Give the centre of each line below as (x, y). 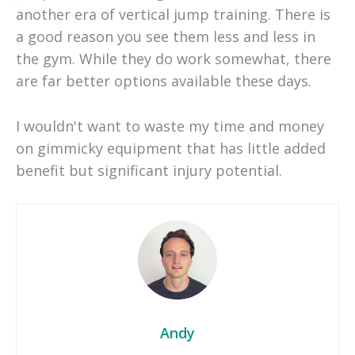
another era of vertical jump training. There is (173, 14)
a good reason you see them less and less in (166, 36)
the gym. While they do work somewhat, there (174, 58)
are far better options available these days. (164, 80)
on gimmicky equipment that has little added (171, 148)
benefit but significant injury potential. (149, 170)
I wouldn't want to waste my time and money (170, 126)
